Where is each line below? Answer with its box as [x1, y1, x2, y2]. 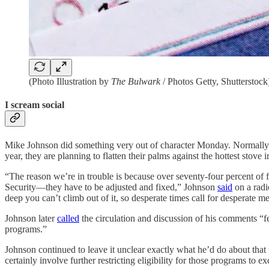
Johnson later [5, 213, 57, 223]
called [57, 213, 79, 223]
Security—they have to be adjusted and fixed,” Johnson [5, 181, 217, 192]
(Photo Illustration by [29, 76, 111, 86]
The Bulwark [111, 76, 160, 86]
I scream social [5, 100, 64, 110]
